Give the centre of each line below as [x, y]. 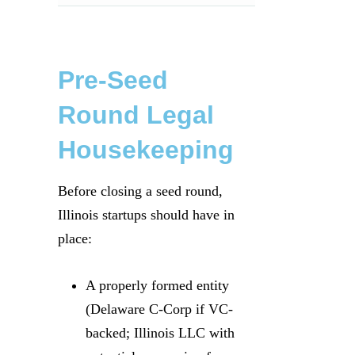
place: [75, 238]
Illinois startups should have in [146, 214]
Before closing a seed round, [140, 191]
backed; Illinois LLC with [160, 332]
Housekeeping [146, 150]
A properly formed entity [157, 285]
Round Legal [136, 115]
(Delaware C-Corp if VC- [159, 309]
